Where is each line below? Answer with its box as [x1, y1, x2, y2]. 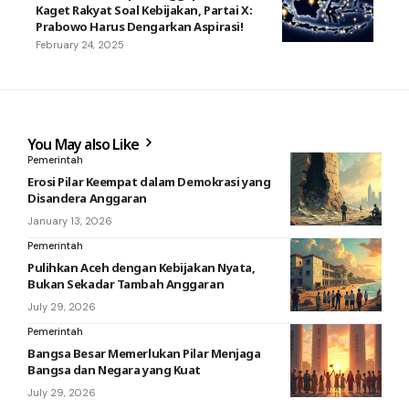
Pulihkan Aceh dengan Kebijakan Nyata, [27, 259, 256, 277]
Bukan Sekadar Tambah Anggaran [27, 276, 225, 293]
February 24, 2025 [36, 38, 124, 52]
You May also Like [27, 134, 142, 155]
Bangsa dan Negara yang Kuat [27, 362, 201, 379]
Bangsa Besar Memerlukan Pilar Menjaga [27, 345, 261, 362]
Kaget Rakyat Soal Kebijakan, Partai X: [36, 2, 253, 19]
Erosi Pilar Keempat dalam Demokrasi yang [27, 173, 271, 191]
